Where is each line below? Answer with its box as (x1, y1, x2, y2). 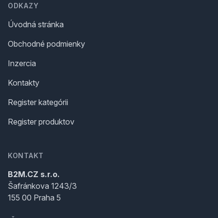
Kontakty (8, 78, 39, 88)
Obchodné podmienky (8, 39, 85, 49)
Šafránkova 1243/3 (8, 181, 77, 191)
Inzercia (8, 58, 36, 68)
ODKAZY (8, 1, 39, 10)
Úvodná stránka (8, 19, 64, 29)
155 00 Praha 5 (8, 193, 61, 202)
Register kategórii (8, 97, 68, 107)
